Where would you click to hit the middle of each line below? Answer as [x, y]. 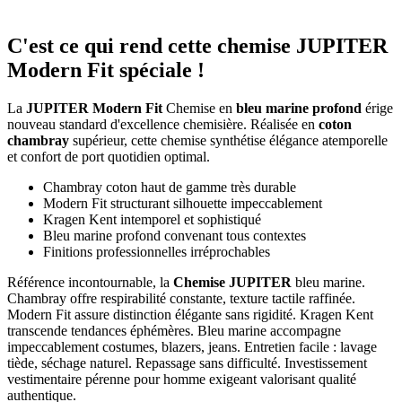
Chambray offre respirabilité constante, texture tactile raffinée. [181, 298]
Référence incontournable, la [90, 282]
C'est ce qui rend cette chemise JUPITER [197, 46]
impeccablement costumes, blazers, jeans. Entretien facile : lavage [192, 346]
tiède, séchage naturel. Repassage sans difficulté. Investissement [187, 363]
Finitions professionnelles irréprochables [157, 251]
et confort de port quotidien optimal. [109, 156]
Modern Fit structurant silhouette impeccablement [183, 203]
